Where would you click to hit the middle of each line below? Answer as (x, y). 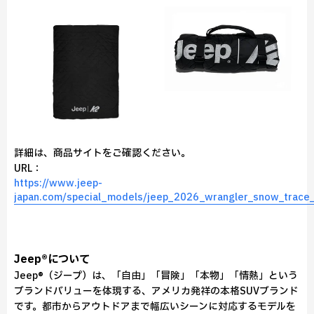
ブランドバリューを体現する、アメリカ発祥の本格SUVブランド (156, 291)
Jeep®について (52, 260)
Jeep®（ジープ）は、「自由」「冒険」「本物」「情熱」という (156, 276)
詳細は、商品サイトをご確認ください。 (102, 153)
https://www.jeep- (58, 183)
